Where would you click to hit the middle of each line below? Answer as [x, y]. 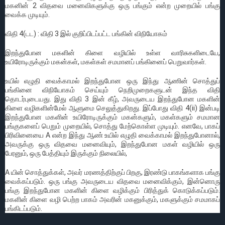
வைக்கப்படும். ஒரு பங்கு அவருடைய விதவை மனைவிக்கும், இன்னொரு [113, 181]
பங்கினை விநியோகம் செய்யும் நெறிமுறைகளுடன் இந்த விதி [113, 90]
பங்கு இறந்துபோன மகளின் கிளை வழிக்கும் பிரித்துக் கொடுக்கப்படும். [113, 190]
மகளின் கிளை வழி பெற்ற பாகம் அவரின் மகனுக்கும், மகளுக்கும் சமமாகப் [113, 199]
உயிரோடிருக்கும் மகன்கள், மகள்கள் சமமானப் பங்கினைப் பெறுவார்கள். [106, 62]
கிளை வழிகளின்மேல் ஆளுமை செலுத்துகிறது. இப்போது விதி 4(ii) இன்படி [113, 108]
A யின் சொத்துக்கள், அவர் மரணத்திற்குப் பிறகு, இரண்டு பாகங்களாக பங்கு [113, 172]
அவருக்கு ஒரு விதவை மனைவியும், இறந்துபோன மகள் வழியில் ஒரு [113, 144]
